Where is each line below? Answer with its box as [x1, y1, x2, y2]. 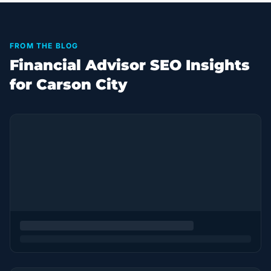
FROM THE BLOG [10, 41, 79, 50]
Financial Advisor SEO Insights [10, 56, 250, 74]
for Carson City [10, 76, 127, 93]
